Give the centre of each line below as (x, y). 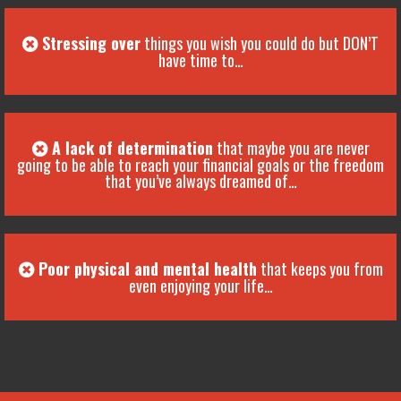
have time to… (200, 60)
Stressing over (91, 43)
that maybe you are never (291, 148)
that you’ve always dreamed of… (200, 181)
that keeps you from (320, 269)
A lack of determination (132, 148)
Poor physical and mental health (147, 269)
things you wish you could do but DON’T (260, 43)
